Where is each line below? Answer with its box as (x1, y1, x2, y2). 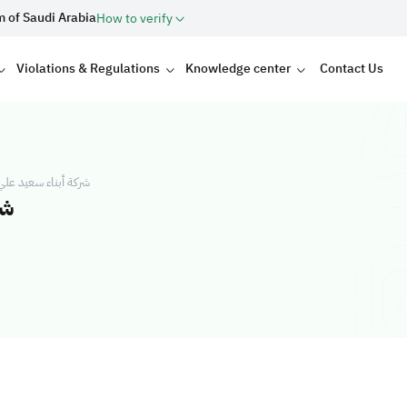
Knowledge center (185, 59, 292, 78)
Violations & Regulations (15, 59, 160, 78)
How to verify (96, 9, 175, 28)
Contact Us (320, 59, 384, 78)
